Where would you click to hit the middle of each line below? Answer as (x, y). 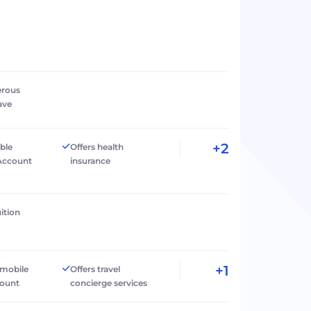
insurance (91, 161)
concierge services (109, 283)
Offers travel (95, 269)
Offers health (97, 147)
